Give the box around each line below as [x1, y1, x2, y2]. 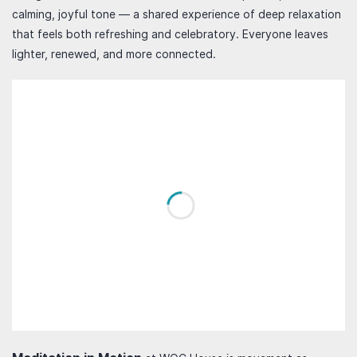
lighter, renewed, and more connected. [12, 47, 216, 61]
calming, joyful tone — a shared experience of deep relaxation [12, 7, 341, 21]
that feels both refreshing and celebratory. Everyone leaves [12, 27, 328, 41]
